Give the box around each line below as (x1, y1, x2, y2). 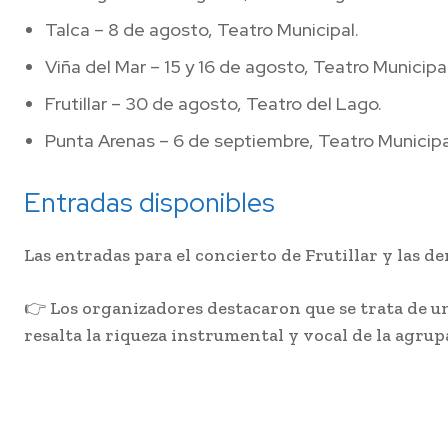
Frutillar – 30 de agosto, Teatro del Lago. (45, 92, 382, 116)
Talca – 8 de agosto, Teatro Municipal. (45, 18, 359, 42)
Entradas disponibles (24, 185, 275, 221)
